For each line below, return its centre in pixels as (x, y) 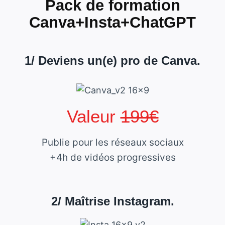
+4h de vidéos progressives (113, 158)
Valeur (93, 117)
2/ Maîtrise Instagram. (113, 201)
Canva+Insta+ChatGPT (113, 23)
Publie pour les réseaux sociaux (113, 143)
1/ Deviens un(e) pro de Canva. (113, 61)
